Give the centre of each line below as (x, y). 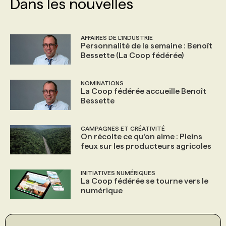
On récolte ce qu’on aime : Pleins (142, 136)
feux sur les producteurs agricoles (146, 146)
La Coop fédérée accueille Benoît (144, 91)
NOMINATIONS (102, 83)
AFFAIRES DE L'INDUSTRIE (117, 37)
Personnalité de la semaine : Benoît (147, 45)
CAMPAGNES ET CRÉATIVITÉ (123, 128)
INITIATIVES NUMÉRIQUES (118, 173)
